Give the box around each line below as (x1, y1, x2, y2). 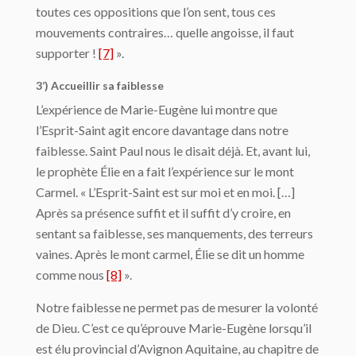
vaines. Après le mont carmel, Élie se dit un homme (36, 246, 304, 261)
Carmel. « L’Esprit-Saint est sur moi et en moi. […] (36, 184, 295, 199)
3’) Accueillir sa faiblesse (36, 78, 164, 92)
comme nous (36, 266, 106, 282)
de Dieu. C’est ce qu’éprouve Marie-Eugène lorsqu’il (36, 319, 311, 335)
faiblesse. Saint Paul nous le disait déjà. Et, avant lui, (36, 142, 310, 158)
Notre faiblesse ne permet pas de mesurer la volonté (36, 299, 318, 315)
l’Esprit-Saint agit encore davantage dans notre (36, 122, 288, 137)
